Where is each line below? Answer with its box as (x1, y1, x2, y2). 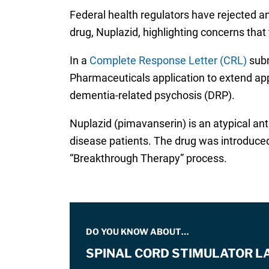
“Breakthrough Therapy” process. (69, 152, 227, 165)
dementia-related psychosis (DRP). (69, 89, 235, 102)
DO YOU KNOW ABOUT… (85, 226, 189, 237)
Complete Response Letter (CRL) (89, 54, 247, 67)
